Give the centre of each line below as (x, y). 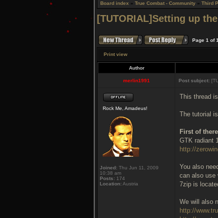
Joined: (109, 168)
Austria (130, 184)
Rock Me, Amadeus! (125, 108)
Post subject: (194, 81)
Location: (111, 184)
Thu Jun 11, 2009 (138, 168)
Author (136, 68)
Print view (116, 54)
